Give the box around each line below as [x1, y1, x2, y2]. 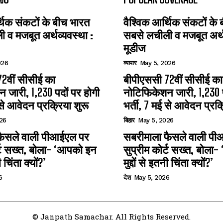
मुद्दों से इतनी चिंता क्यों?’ [123, 156, 213, 169]
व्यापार [123, 59, 136, 67]
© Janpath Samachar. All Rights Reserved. [32, 212, 191, 222]
